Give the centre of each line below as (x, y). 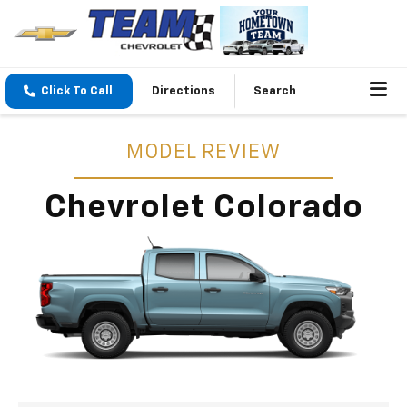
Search (275, 92)
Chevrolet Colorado (203, 208)
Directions (184, 92)
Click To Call (77, 92)
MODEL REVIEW (203, 153)
